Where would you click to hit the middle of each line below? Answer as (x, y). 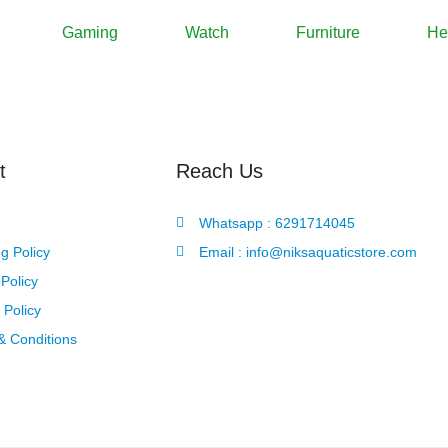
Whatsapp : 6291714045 (276, 223)
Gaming (90, 32)
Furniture (327, 32)
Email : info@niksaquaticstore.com (307, 252)
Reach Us (219, 171)
